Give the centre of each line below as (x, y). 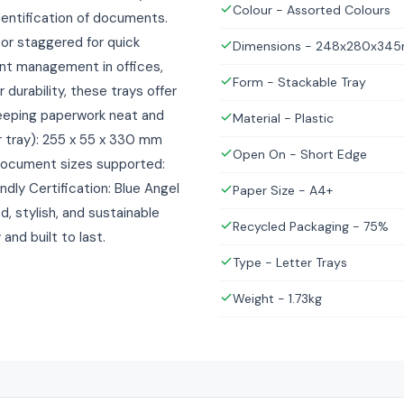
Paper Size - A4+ (283, 190)
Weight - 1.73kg (277, 298)
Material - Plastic (283, 118)
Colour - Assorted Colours (312, 10)
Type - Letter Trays (290, 262)
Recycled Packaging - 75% (311, 226)
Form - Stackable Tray (299, 82)
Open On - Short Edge (300, 154)
